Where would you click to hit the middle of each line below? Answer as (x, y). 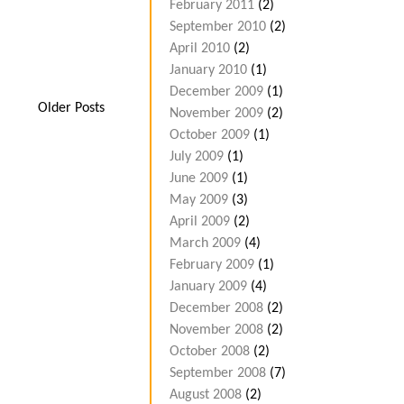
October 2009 (210, 136)
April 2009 (200, 222)
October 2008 (210, 352)
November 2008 (216, 331)
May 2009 (199, 201)
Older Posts (71, 108)
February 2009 (212, 266)
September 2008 (218, 374)
